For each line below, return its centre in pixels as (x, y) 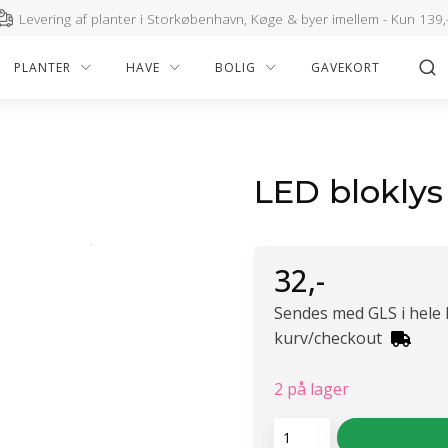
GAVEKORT (345, 67)
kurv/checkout (330, 337)
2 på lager (311, 388)
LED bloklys (348, 191)
